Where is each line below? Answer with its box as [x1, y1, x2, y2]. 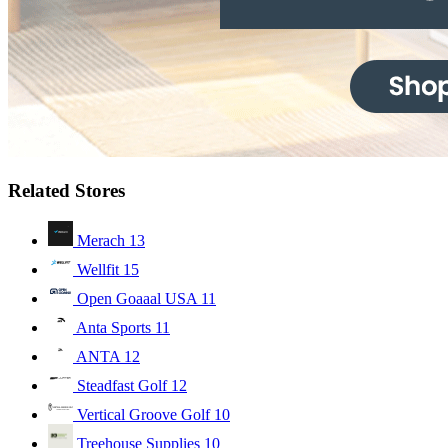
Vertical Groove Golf [73, 405, 214, 423]
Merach [73, 231, 129, 249]
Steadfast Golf [73, 376, 171, 394]
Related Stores [8, 179, 125, 201]
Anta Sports [73, 318, 155, 336]
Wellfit [73, 260, 123, 278]
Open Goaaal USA [73, 289, 201, 307]
